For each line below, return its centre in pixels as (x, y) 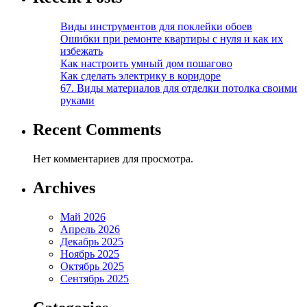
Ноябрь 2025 (90, 254)
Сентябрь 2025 (95, 278)
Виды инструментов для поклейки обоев (156, 27)
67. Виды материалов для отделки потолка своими (179, 88)
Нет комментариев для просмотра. (113, 158)
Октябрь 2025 (92, 266)
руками (77, 101)
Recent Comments (97, 129)
